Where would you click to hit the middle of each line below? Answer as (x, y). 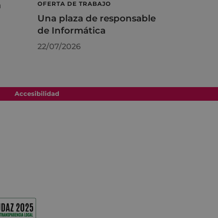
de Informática (72, 30)
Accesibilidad (37, 93)
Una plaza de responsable (97, 18)
